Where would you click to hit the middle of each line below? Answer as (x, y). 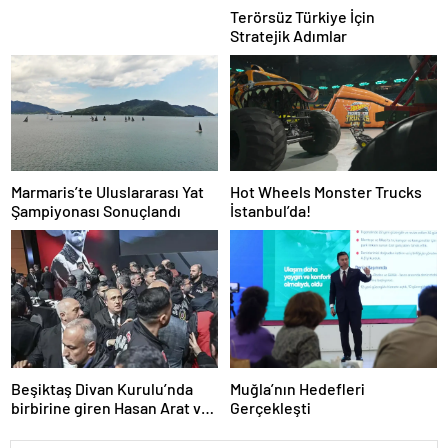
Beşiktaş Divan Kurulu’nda (102, 389)
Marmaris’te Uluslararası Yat (107, 192)
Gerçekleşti (270, 408)
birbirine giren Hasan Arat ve (110, 408)
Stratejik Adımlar (288, 35)
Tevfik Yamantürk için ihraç (104, 427)
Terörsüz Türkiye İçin (302, 16)
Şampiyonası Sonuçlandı (96, 211)
